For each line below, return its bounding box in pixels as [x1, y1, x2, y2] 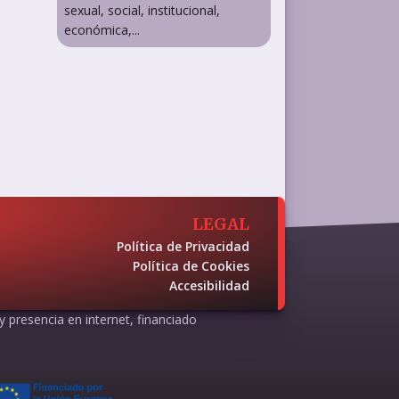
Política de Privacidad [116, 237, 249, 255]
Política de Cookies [132, 256, 249, 274]
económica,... [64, 20, 140, 38]
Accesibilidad [168, 276, 249, 294]
